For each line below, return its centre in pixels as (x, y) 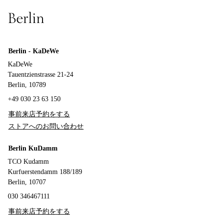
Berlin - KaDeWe (33, 51)
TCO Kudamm (28, 162)
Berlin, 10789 (27, 85)
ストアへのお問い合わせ (46, 126)
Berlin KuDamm (33, 148)
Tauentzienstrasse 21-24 (41, 75)
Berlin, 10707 (27, 182)
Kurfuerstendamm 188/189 (45, 172)
